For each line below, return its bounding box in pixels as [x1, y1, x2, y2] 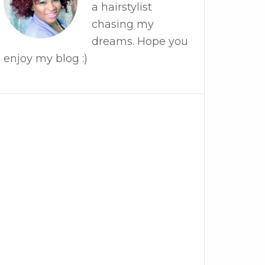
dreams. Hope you [92, 35, 188, 48]
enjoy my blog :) [4, 52, 88, 65]
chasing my [92, 18, 154, 31]
